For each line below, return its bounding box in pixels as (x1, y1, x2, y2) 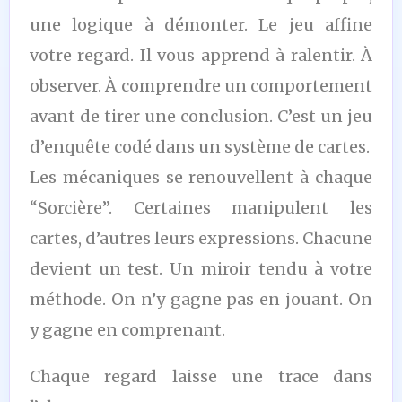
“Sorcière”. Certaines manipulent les (30, 197, 372, 218)
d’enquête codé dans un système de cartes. (30, 135, 370, 157)
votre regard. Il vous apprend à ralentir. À (30, 44, 372, 66)
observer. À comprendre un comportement (30, 74, 372, 96)
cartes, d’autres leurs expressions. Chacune (30, 227, 372, 249)
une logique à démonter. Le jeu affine (30, 13, 372, 35)
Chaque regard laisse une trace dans (30, 365, 372, 387)
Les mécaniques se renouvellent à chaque (30, 166, 372, 188)
